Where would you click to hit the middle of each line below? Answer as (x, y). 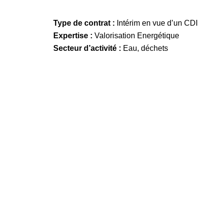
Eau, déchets (146, 48)
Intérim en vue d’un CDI (157, 23)
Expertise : (74, 35)
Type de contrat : (85, 23)
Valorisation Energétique (137, 35)
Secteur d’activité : (88, 48)
